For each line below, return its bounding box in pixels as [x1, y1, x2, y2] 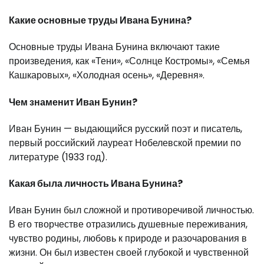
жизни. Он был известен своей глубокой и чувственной [9, 246, 249, 260]
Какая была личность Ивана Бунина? [9, 177, 183, 191]
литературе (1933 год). [9, 150, 107, 164]
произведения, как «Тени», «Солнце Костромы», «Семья [9, 54, 250, 68]
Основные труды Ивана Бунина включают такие [9, 40, 220, 54]
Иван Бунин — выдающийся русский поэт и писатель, [9, 121, 242, 136]
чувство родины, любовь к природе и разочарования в [9, 232, 247, 246]
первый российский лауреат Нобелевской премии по [9, 136, 241, 150]
